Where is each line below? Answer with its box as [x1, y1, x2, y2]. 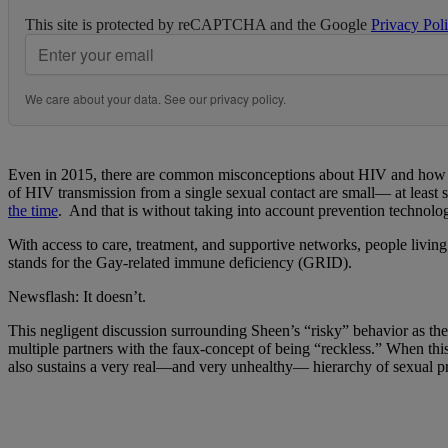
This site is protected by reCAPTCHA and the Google [25, 16, 371, 34]
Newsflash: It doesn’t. [8, 288, 146, 306]
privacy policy [210, 90, 283, 108]
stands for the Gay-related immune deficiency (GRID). [8, 254, 352, 272]
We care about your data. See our [25, 90, 210, 108]
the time [8, 202, 58, 220]
